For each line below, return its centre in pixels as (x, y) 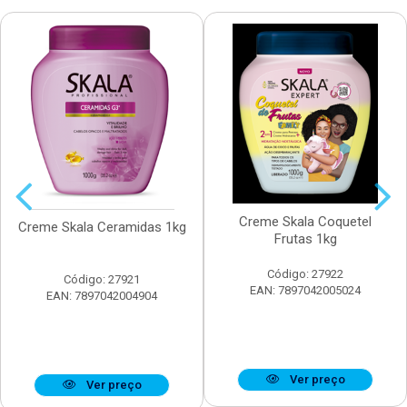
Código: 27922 (305, 274)
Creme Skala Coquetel (305, 222)
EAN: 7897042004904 (102, 296)
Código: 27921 (102, 280)
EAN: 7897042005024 (305, 291)
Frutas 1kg (305, 239)
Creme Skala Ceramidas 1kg (102, 228)
